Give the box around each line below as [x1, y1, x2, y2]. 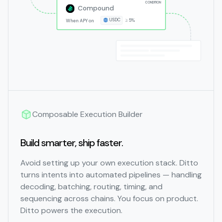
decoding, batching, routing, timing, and [20, 181, 163, 192]
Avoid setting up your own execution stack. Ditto [20, 158, 198, 168]
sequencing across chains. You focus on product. [20, 193, 198, 204]
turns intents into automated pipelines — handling [20, 169, 202, 180]
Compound [77, 4, 114, 13]
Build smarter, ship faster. [20, 136, 123, 150]
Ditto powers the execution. [20, 205, 122, 216]
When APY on [66, 18, 95, 24]
